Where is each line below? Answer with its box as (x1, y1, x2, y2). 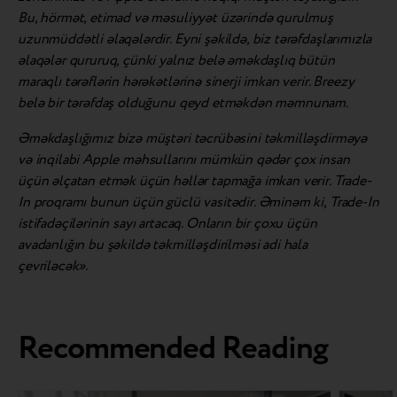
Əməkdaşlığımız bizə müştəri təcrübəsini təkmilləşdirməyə (18, 128, 368, 150)
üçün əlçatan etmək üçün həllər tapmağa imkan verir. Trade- (18, 171, 371, 192)
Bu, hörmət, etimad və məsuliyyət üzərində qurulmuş (18, 8, 333, 29)
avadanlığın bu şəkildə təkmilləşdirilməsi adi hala (18, 235, 307, 256)
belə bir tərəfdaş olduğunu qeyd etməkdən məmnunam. (18, 93, 348, 114)
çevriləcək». (18, 256, 89, 277)
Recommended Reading (18, 326, 328, 373)
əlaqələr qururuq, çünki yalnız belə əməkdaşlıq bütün (18, 51, 335, 72)
